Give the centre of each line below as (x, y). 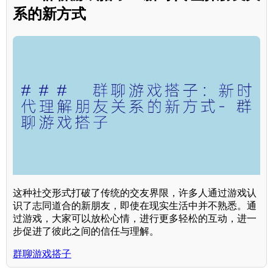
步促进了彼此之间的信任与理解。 (86, 231)
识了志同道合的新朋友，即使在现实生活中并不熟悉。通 (135, 205)
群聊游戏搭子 (42, 253)
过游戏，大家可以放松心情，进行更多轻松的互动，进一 (135, 218)
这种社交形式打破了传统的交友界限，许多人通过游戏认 (135, 193)
